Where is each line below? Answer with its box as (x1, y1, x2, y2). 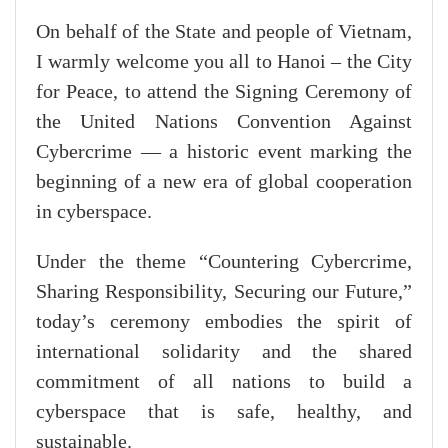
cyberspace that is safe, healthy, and (36, 400, 412, 423)
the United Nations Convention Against (36, 110, 412, 133)
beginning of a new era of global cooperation (36, 170, 412, 193)
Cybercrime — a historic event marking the (36, 140, 412, 163)
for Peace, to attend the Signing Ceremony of (36, 80, 412, 103)
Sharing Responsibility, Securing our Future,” (36, 280, 412, 303)
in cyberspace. (36, 200, 152, 223)
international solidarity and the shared (36, 340, 412, 363)
